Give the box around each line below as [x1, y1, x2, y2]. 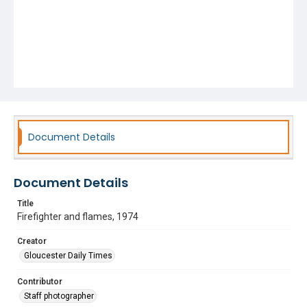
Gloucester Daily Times [24, 251, 112, 260]
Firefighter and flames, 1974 [17, 211, 138, 222]
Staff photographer [24, 291, 94, 301]
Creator [17, 236, 47, 246]
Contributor [17, 277, 62, 286]
